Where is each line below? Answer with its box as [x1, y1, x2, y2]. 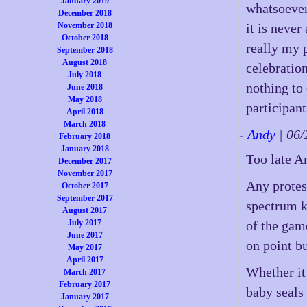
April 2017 [66, 255, 103, 265]
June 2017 [66, 230, 103, 240]
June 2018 [66, 82, 103, 92]
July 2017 [68, 218, 102, 228]
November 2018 [57, 21, 112, 30]
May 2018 [67, 95, 102, 104]
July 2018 [68, 70, 102, 79]
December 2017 [58, 156, 112, 166]
